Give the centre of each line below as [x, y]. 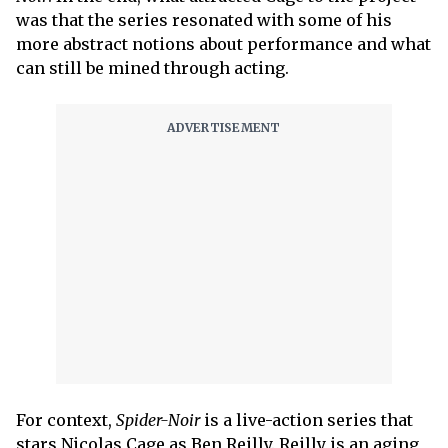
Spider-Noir [158, 419]
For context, [66, 419]
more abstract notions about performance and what [223, 43]
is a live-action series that [306, 419]
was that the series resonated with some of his [204, 19]
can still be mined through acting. [154, 67]
